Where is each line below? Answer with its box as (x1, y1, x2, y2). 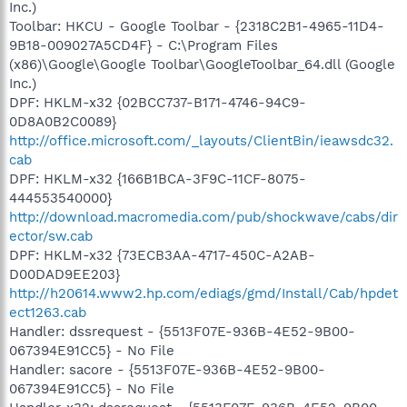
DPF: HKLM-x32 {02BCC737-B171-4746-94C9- (9, 94, 306, 111)
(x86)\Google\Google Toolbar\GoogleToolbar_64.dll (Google (9, 55, 395, 73)
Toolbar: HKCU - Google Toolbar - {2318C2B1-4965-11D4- (9, 17, 384, 35)
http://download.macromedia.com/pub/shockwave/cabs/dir (9, 208, 398, 225)
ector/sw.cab (9, 227, 93, 244)
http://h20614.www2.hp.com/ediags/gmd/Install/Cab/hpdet (9, 284, 398, 302)
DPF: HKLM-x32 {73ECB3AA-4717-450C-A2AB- (9, 246, 315, 263)
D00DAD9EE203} (9, 265, 120, 283)
